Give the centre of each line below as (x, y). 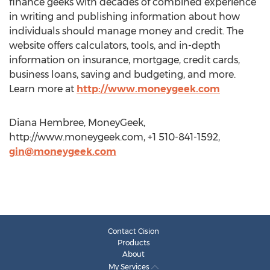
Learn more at (43, 89)
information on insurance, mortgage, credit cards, (124, 60)
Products (133, 243)
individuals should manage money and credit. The (126, 31)
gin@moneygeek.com (63, 152)
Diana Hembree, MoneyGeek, (77, 123)
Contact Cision (133, 231)
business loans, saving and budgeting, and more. (122, 74)
